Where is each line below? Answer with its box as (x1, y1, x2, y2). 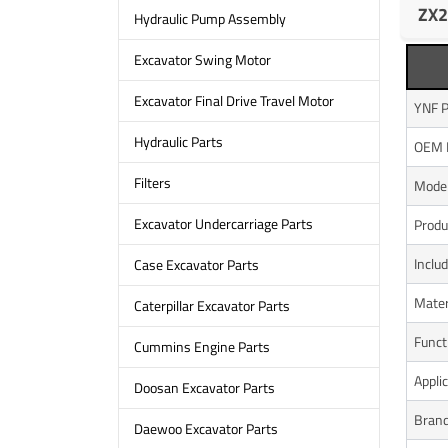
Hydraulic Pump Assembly (133, 8, 286, 30)
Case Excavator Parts (133, 254, 259, 276)
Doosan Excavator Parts (133, 377, 275, 399)
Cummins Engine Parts (133, 336, 270, 358)
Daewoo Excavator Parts (133, 418, 278, 440)
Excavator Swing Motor (133, 49, 271, 71)
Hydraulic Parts (133, 131, 223, 153)
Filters (133, 172, 171, 194)
